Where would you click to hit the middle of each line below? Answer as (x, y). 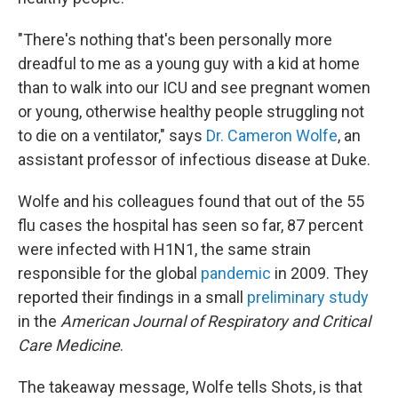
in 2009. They (320, 273)
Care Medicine (69, 345)
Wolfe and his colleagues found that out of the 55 (191, 201)
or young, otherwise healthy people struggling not (191, 111)
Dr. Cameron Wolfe (272, 135)
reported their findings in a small (132, 297)
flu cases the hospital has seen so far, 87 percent (191, 225)
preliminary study (308, 297)
